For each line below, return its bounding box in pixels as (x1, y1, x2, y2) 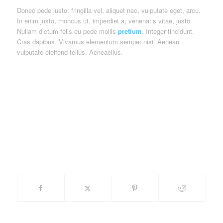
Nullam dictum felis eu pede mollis (16, 26, 118, 36)
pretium (117, 26, 142, 36)
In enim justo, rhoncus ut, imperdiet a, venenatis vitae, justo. (16, 16, 192, 26)
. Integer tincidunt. (141, 26, 194, 36)
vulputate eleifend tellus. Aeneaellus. (16, 47, 123, 57)
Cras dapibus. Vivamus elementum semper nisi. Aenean (16, 37, 179, 47)
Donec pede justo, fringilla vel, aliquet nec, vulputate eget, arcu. (16, 5, 201, 15)
